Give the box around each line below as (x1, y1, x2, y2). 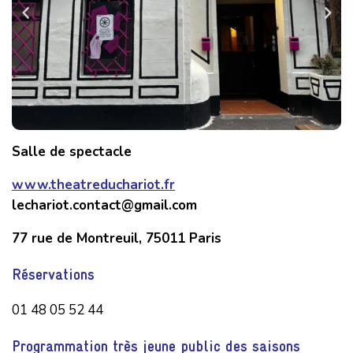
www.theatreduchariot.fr (12, 175, 175, 194)
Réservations (12, 264, 95, 284)
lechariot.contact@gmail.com (12, 195, 197, 214)
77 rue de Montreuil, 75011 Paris (12, 229, 221, 247)
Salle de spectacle (12, 142, 132, 161)
